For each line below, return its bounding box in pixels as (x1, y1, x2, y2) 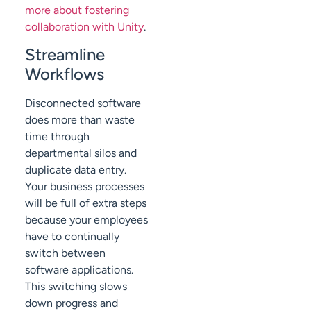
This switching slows (25, 279, 127, 293)
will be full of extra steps (25, 196, 146, 210)
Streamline (25, 44, 105, 65)
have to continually (25, 229, 119, 243)
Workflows (25, 63, 104, 84)
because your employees (25, 212, 148, 226)
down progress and (25, 296, 118, 310)
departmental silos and (25, 146, 137, 160)
